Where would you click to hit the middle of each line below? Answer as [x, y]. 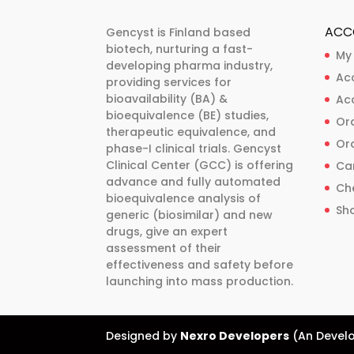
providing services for [169, 82]
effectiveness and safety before [200, 264]
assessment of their [164, 248]
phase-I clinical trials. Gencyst [194, 148]
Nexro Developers [235, 335]
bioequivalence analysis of [184, 198]
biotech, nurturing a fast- [180, 49]
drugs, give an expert [167, 231]
